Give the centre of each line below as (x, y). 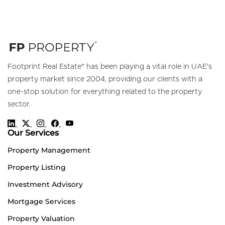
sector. (19, 105)
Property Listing (37, 167)
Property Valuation (41, 219)
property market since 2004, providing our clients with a (105, 80)
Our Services (33, 133)
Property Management (49, 150)
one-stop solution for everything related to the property (105, 92)
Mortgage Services (41, 202)
